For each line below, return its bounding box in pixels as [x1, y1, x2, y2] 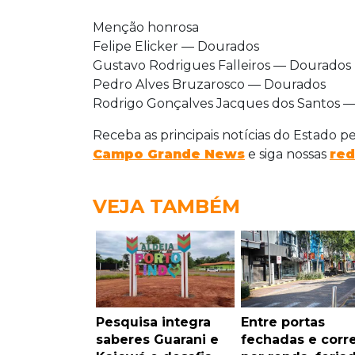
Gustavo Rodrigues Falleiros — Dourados [93, 58, 351, 74]
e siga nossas [245, 147, 330, 162]
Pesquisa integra [96, 315, 211, 330]
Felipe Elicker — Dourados [93, 39, 259, 55]
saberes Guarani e [96, 332, 219, 348]
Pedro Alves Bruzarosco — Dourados [93, 77, 326, 93]
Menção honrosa [93, 20, 199, 36]
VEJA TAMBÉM [93, 195, 240, 219]
